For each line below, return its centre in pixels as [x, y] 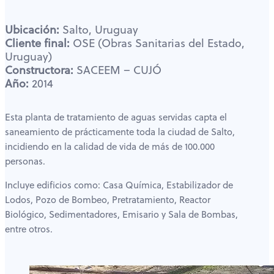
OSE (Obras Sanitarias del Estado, [157, 42]
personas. [25, 161]
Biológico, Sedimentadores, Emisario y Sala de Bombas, [121, 214]
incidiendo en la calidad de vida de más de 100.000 [110, 146]
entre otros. [29, 228]
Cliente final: [37, 42]
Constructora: [39, 69]
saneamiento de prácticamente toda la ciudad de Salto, [120, 131]
